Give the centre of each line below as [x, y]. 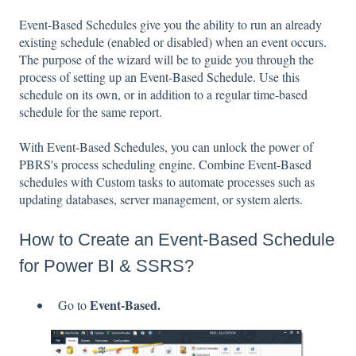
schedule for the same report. [91, 112]
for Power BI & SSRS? [106, 265]
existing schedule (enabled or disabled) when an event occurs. [173, 42]
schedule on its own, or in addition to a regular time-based [163, 95]
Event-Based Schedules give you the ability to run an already [170, 25]
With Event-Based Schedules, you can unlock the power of [166, 147]
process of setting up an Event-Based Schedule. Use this [159, 77]
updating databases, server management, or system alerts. [161, 199]
